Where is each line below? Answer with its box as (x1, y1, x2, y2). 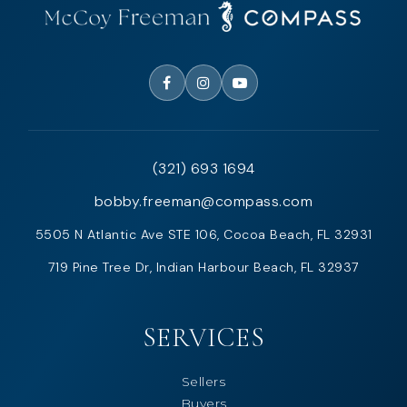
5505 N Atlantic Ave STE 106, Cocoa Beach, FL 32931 (35, 225, 372, 243)
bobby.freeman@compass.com (94, 191, 313, 211)
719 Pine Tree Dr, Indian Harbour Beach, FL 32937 (47, 258, 360, 275)
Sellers (181, 372, 226, 390)
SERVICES (142, 321, 265, 353)
